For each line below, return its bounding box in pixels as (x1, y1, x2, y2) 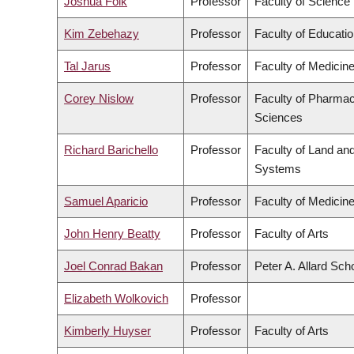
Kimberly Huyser (64, 324, 151, 338)
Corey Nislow (64, 92, 134, 106)
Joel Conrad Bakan (64, 259, 163, 273)
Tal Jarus (64, 59, 111, 73)
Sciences (254, 111, 303, 125)
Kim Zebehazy (64, 27, 139, 41)
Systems (254, 162, 301, 176)
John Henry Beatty (64, 227, 160, 241)
